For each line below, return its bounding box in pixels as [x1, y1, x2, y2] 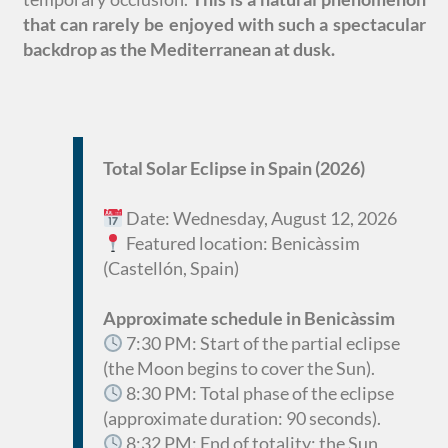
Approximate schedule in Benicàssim [102, 307, 395, 329]
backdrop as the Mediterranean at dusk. [22, 38, 335, 60]
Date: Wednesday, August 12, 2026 [123, 207, 397, 229]
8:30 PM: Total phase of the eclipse [123, 382, 394, 404]
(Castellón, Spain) [102, 257, 239, 279]
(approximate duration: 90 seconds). [102, 407, 381, 429]
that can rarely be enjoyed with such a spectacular [22, 13, 426, 35]
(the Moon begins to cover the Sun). [102, 357, 375, 379]
